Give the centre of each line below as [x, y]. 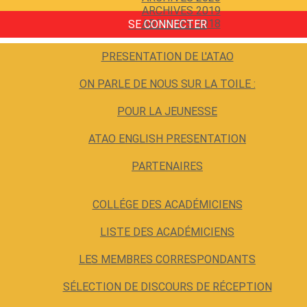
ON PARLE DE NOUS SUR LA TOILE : [167, 84]
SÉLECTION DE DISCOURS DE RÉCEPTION [167, 287]
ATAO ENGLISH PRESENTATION [167, 139]
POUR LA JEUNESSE [167, 111]
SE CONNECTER [167, 24]
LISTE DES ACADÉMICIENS [167, 232]
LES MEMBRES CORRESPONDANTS [167, 259]
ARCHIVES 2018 [181, 24]
